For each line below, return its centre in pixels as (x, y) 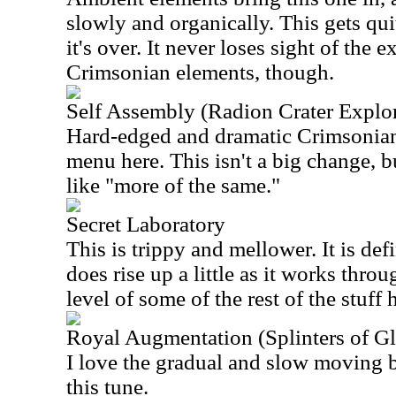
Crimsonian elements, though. (200, 72)
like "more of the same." (173, 185)
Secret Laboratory (146, 224)
